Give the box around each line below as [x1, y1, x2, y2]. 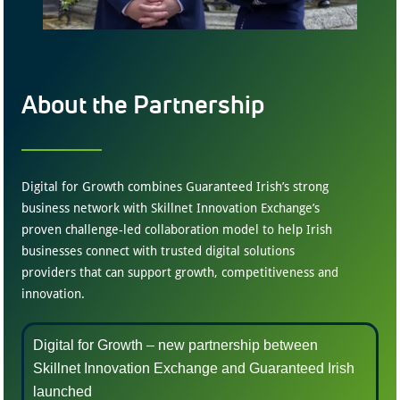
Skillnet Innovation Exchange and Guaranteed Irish [33, 361, 355, 377]
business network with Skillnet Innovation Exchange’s [21, 201, 321, 216]
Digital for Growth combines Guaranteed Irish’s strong [21, 179, 329, 195]
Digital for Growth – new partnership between [33, 337, 319, 354]
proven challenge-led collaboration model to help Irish [21, 222, 333, 237]
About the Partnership [21, 88, 276, 121]
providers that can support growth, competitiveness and [21, 265, 339, 280]
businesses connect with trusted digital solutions [21, 244, 296, 259]
